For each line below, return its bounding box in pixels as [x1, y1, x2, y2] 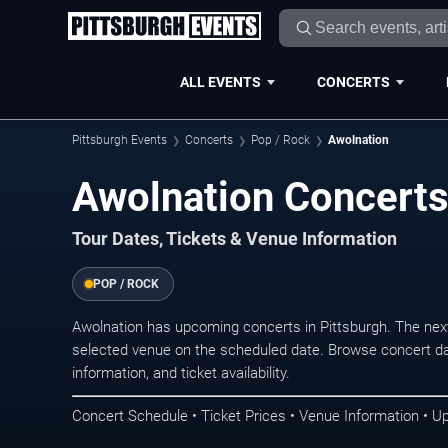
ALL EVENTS [179, 73, 261, 90]
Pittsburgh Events [72, 133, 167, 147]
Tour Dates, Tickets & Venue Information [72, 229, 397, 249]
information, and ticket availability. [72, 364, 290, 382]
